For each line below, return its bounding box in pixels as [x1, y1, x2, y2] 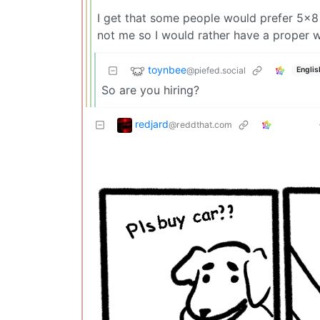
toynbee [148, 63, 186, 76]
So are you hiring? [101, 82, 199, 97]
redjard [135, 117, 169, 130]
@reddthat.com [169, 119, 232, 130]
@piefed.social [186, 64, 246, 76]
